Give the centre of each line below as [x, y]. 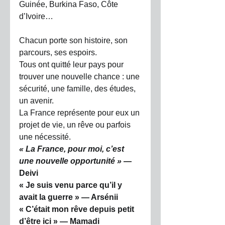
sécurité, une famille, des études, [78, 88]
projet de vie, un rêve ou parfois [76, 125]
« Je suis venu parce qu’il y [72, 185]
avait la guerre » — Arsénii [69, 197]
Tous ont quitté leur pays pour [72, 64]
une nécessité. [45, 137]
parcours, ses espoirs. [58, 52]
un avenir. [36, 100]
